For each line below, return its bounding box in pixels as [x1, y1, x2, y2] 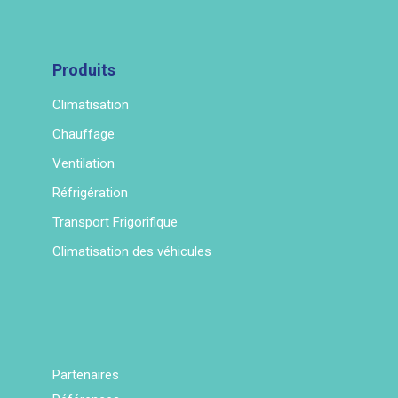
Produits [52, 60, 115, 80]
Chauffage [52, 126, 115, 143]
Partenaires [52, 367, 119, 384]
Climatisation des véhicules [52, 243, 211, 260]
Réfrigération [52, 185, 128, 202]
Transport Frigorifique [52, 214, 178, 231]
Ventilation [52, 155, 115, 172]
